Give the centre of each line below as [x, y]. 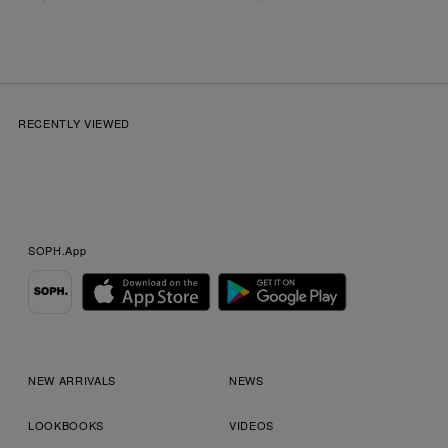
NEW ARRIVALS [72, 380]
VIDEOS [251, 425]
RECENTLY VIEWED [74, 123]
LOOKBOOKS [66, 425]
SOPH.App [57, 250]
